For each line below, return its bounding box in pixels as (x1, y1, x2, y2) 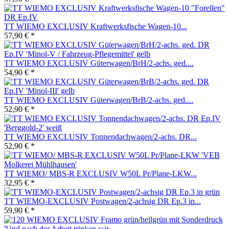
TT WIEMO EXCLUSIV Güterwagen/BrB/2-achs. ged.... (4, 95, 193, 104)
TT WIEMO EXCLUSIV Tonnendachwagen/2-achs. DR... (4, 132, 197, 141)
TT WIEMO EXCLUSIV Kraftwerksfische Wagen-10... (4, 21, 187, 31)
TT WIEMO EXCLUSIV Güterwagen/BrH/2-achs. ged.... (4, 58, 194, 67)
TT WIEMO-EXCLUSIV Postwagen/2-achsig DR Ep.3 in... (4, 196, 201, 205)
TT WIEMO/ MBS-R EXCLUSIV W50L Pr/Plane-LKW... (4, 169, 197, 178)
